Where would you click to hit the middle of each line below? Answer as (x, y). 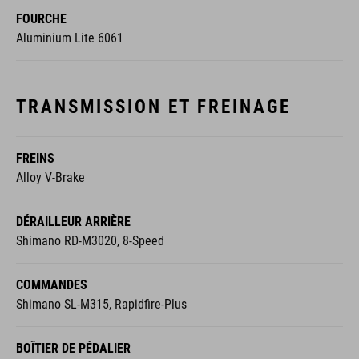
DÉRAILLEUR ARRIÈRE (73, 221)
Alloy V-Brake (50, 177)
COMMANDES (52, 284)
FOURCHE (41, 18)
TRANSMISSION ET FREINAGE (153, 106)
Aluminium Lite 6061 (70, 38)
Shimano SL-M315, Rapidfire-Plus (101, 304)
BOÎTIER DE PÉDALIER (73, 348)
